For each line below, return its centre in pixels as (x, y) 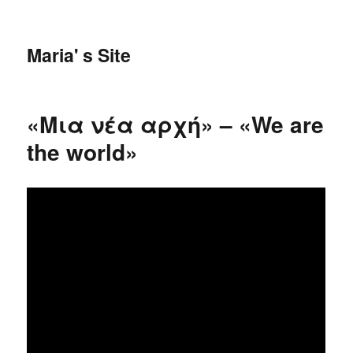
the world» (83, 152)
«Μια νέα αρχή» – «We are (176, 124)
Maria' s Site (79, 55)
